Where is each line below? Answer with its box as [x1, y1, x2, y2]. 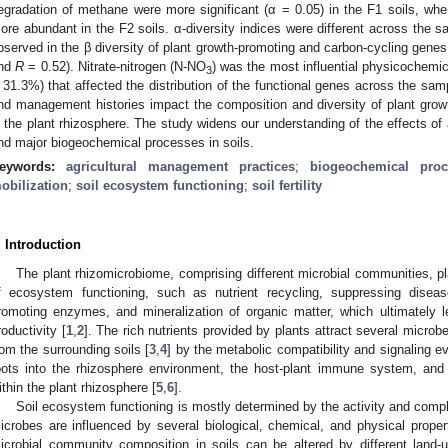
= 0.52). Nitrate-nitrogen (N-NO [24, 58, 206, 74]
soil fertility [252, 177, 322, 193]
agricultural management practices [66, 158, 295, 174]
